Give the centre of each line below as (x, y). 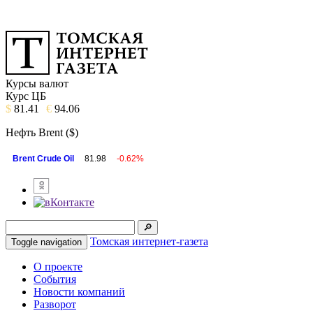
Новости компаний (79, 292)
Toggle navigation (46, 242)
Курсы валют (37, 83)
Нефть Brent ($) (42, 132)
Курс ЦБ (26, 96)
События (55, 279)
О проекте (58, 267)
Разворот (55, 304)
